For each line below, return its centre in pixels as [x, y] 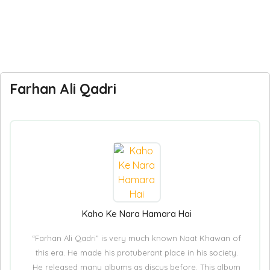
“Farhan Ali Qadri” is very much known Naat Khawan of [137, 238]
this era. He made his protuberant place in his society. [137, 253]
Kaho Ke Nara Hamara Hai [137, 214]
